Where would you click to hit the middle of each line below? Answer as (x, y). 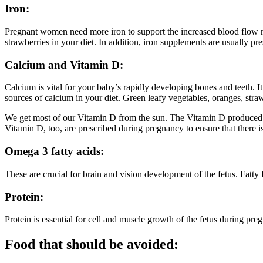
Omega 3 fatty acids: (54, 151)
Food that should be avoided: (92, 245)
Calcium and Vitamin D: (64, 65)
